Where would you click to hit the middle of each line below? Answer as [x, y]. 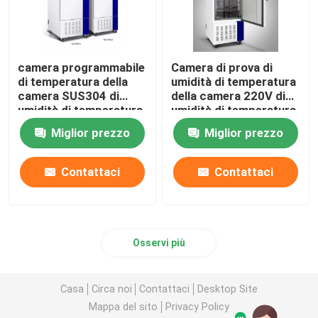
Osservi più [159, 242]
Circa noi [111, 289]
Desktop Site [227, 289]
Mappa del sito [124, 306]
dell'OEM [195, 125]
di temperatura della [73, 82]
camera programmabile [82, 68]
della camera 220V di [229, 96]
